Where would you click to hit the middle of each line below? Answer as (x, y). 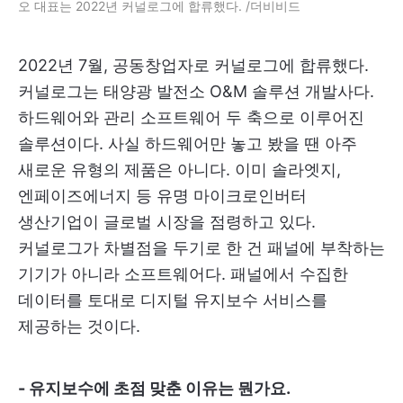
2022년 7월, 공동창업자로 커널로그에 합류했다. (193, 65)
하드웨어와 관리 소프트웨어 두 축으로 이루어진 (191, 117)
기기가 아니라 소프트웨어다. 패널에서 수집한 (183, 273)
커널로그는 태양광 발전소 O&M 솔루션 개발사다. (196, 91)
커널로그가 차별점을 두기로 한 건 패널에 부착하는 (201, 247)
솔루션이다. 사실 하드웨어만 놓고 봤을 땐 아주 (188, 143)
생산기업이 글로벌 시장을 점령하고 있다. (167, 221)
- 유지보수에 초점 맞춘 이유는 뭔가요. (154, 388)
